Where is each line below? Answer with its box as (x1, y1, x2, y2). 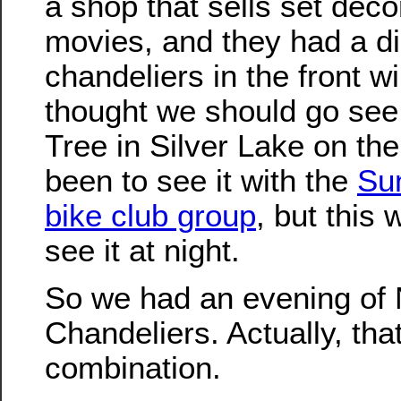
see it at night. (45, 232, 240, 268)
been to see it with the (45, 162, 357, 198)
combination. (45, 350, 221, 386)
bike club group (45, 197, 256, 233)
